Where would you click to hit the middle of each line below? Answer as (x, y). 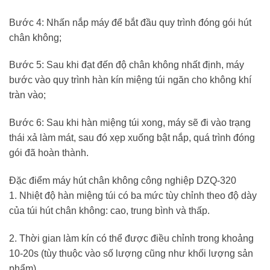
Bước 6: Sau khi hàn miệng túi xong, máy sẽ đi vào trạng (130, 123)
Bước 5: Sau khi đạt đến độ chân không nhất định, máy (127, 65)
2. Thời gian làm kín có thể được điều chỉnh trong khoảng (131, 238)
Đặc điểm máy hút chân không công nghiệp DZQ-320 (123, 181)
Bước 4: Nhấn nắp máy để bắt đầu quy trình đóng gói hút (130, 22)
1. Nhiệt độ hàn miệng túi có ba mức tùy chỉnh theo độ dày (133, 196)
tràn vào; (27, 95)
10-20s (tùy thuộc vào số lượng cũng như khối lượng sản (131, 253)
